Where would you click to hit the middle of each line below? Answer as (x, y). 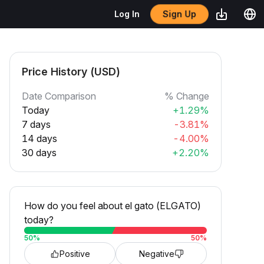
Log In (127, 14)
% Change (187, 96)
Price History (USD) (71, 72)
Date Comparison (59, 96)
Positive (75, 254)
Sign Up (179, 14)
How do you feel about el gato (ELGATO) (113, 206)
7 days (36, 124)
